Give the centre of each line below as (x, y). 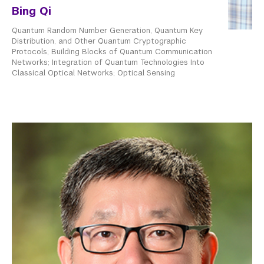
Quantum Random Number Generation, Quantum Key (107, 31)
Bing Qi (32, 11)
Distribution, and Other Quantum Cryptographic (99, 41)
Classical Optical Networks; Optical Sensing (93, 73)
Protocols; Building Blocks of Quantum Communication (112, 52)
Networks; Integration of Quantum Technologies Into (108, 62)
